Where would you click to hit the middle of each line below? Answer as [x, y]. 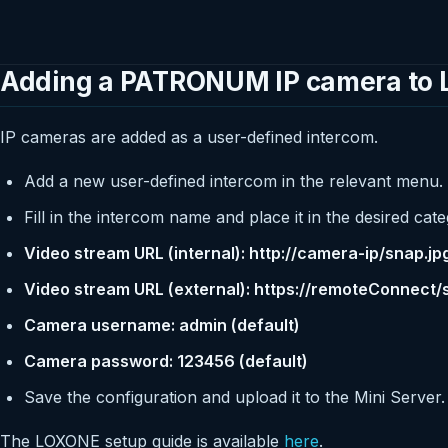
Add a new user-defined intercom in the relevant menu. [233, 181]
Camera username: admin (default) [162, 325]
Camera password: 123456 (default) [166, 361]
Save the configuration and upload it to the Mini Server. [234, 397]
